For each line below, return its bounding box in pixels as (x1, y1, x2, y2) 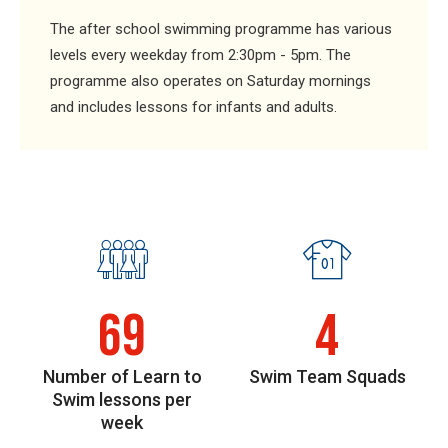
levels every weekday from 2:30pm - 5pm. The (49, 46, 351, 64)
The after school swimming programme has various (49, 20, 392, 38)
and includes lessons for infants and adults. (49, 98, 341, 116)
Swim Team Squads (248, 366, 406, 387)
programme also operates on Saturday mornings (49, 72, 371, 90)
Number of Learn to (42, 366, 202, 387)
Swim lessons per (52, 389, 193, 410)
